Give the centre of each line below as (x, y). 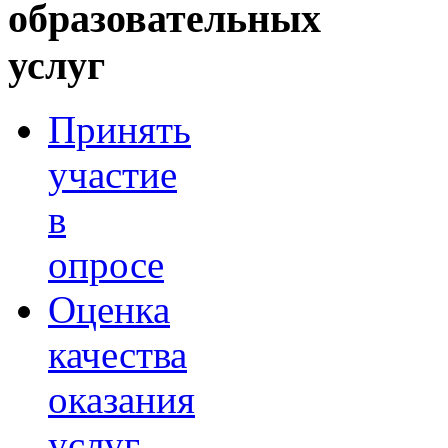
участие (112, 175)
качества (117, 355)
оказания (121, 400)
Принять (119, 130)
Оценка (109, 310)
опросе (106, 265)
